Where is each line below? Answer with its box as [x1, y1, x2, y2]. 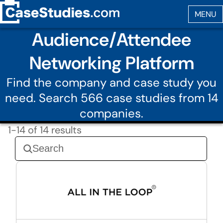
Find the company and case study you [6, 75, 217, 90]
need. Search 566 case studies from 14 [4, 90, 219, 106]
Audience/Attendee [32, 28, 191, 51]
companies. [80, 106, 143, 121]
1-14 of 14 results [8, 123, 82, 136]
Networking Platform [29, 51, 194, 75]
